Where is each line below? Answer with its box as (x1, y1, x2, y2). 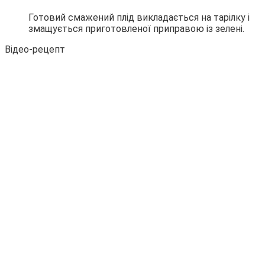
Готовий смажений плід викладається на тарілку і (28, 11, 250, 23)
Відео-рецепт (5, 43, 65, 55)
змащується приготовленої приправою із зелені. (28, 22, 244, 34)
